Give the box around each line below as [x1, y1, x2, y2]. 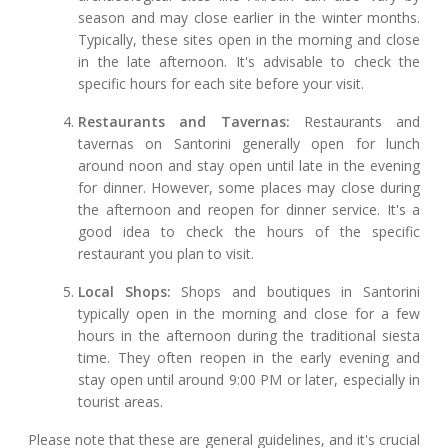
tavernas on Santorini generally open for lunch [78, 134, 420, 154]
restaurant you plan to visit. [78, 244, 255, 264]
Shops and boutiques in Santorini [170, 282, 421, 302]
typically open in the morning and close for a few [78, 304, 420, 324]
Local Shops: [78, 282, 171, 302]
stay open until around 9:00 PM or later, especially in [78, 370, 420, 390]
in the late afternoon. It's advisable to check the [78, 52, 420, 72]
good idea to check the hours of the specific [78, 222, 420, 242]
